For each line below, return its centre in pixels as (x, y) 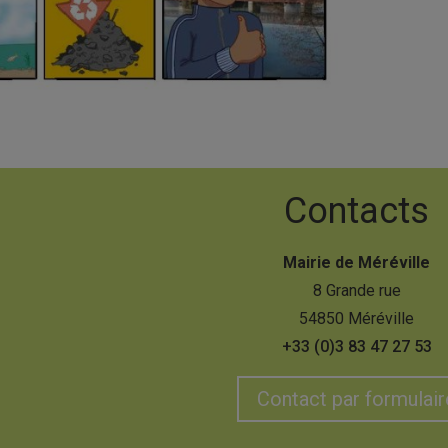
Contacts (356, 210)
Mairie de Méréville (356, 262)
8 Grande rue (356, 290)
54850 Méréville (356, 318)
